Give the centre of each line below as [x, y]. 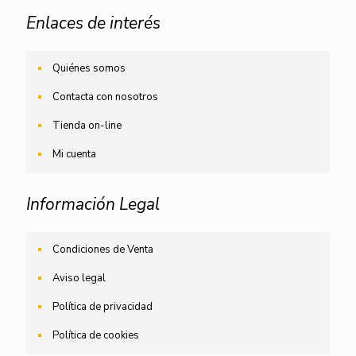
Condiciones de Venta [103, 250]
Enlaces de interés [93, 23]
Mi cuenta [74, 154]
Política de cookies [96, 335]
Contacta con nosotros [105, 97]
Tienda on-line [87, 126]
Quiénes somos [89, 68]
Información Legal [93, 204]
